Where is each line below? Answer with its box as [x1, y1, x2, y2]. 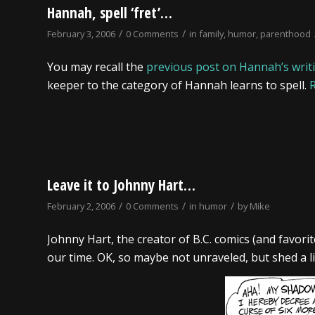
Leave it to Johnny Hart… [47, 174, 195, 195]
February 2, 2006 [47, 199, 115, 212]
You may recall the [47, 59, 146, 75]
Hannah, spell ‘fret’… [47, 2, 172, 22]
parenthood [260, 27, 311, 40]
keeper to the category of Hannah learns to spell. [47, 77, 309, 94]
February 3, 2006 [47, 27, 115, 40]
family [199, 27, 224, 40]
